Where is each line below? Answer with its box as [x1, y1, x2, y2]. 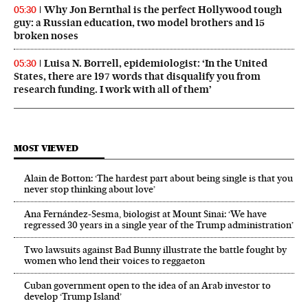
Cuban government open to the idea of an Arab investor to [24, 280, 271, 291]
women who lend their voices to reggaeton [24, 255, 205, 267]
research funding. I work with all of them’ [14, 83, 212, 96]
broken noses [14, 30, 78, 43]
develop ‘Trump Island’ [24, 291, 122, 302]
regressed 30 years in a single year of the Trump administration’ [24, 219, 294, 231]
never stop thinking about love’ [24, 184, 155, 195]
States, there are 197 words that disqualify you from [14, 70, 261, 83]
